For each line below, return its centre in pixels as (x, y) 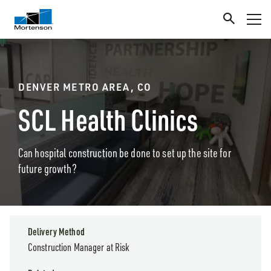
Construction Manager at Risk (79, 247)
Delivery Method (56, 232)
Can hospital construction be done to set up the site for (125, 153)
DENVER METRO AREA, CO (85, 87)
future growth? (47, 168)
